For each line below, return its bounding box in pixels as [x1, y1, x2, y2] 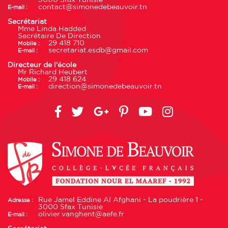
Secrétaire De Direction [18, 32, 101, 40]
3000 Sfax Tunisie [38, 203, 103, 211]
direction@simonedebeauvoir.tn [48, 82, 162, 90]
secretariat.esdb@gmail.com [48, 46, 148, 54]
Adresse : [8, 197, 33, 203]
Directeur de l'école [8, 61, 76, 69]
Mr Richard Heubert [18, 68, 88, 76]
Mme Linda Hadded [18, 25, 86, 33]
